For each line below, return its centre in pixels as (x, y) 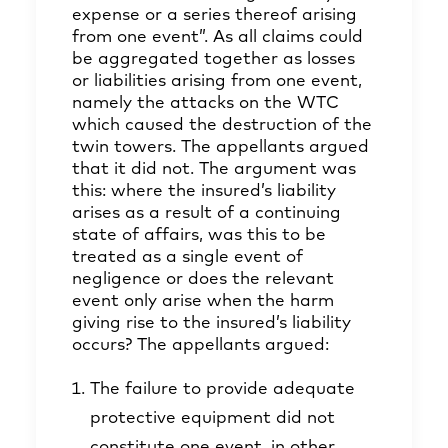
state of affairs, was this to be (199, 235)
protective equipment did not (212, 418)
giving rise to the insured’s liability (211, 323)
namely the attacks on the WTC (205, 103)
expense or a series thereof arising (214, 15)
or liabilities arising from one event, (217, 81)
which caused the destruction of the (222, 125)
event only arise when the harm (203, 301)
